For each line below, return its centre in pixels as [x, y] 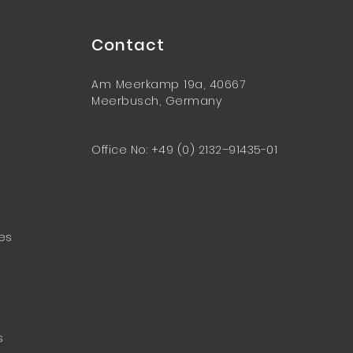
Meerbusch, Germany [156, 101]
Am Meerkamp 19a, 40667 [168, 84]
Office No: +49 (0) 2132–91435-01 [184, 150]
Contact [128, 45]
